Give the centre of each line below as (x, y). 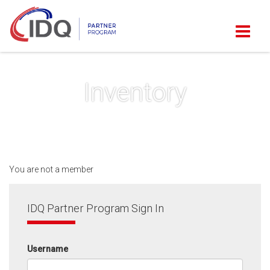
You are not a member (51, 169)
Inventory (135, 93)
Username (48, 249)
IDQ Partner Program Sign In (96, 208)
